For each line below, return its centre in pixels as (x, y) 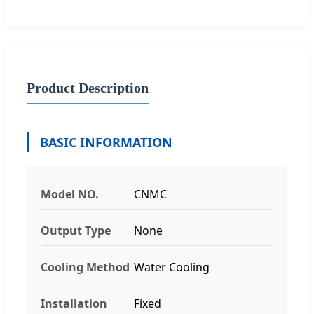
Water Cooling (171, 267)
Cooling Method (85, 267)
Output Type (76, 230)
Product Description (88, 87)
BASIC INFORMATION (106, 142)
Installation (74, 303)
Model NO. (70, 194)
